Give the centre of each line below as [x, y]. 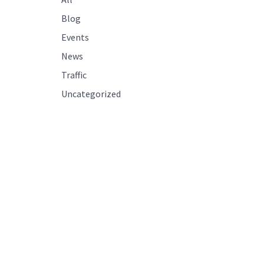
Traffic [74, 75]
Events [75, 37]
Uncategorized [91, 94]
